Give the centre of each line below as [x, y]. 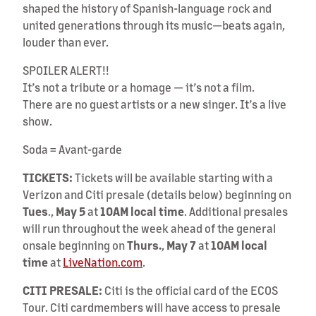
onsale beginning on [75, 245]
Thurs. [144, 245]
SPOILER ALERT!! [66, 70]
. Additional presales [236, 211]
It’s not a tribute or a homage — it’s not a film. [139, 87]
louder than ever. [66, 42]
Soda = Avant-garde [72, 149]
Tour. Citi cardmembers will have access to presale [152, 307]
